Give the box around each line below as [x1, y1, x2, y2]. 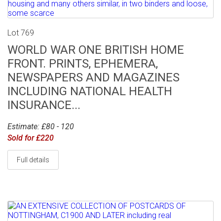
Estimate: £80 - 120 [7, 121, 74, 131]
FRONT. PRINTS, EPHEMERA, [7, 56, 158, 71]
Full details [17, 155, 49, 164]
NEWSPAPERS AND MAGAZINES [7, 70, 180, 84]
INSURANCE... [7, 98, 80, 112]
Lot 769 [7, 28, 34, 37]
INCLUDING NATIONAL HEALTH [7, 84, 172, 98]
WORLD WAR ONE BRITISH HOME [7, 42, 184, 57]
